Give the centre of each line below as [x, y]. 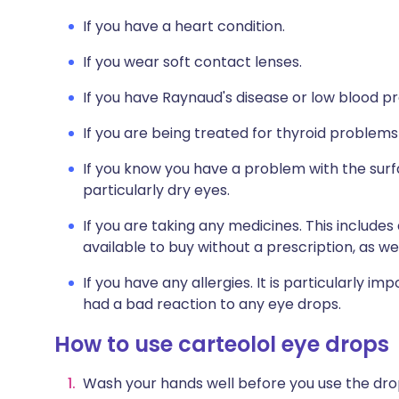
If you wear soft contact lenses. [192, 62]
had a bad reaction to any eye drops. [212, 304]
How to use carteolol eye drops [222, 344]
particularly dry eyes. [156, 190]
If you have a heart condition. [184, 26]
